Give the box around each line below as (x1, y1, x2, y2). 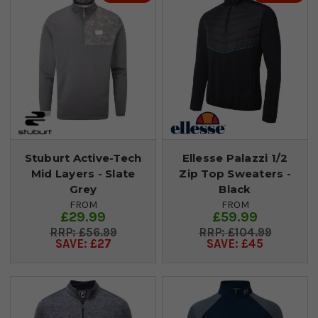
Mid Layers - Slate (31, 166, 136, 180)
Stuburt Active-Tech (24, 150, 142, 165)
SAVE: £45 (207, 236, 263, 251)
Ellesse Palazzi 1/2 (182, 150, 288, 165)
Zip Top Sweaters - (179, 166, 291, 180)
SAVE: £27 (55, 236, 111, 251)
